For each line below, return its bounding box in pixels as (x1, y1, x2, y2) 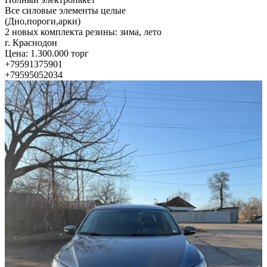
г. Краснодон (5, 37, 57, 48)
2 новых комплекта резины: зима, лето (5, 26, 162, 37)
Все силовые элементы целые (5, 5, 126, 15)
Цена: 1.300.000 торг (5, 48, 89, 58)
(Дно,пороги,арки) (5, 15, 80, 26)
